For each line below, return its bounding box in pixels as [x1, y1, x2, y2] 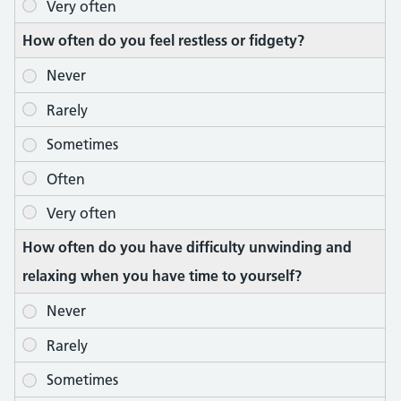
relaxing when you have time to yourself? [22, 267, 302, 286]
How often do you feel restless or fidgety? [22, 31, 304, 50]
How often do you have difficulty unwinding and [22, 238, 352, 257]
